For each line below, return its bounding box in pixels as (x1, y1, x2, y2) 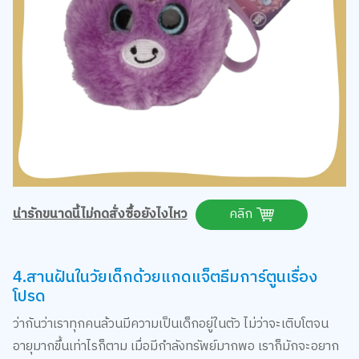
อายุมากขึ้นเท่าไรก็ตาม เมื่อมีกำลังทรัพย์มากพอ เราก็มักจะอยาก (12, 335, 339, 357)
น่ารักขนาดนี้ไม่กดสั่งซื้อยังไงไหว (12, 203, 188, 225)
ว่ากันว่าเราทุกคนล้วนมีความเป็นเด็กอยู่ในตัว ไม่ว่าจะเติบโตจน (12, 313, 329, 335)
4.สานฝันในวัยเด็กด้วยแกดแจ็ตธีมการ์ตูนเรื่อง (12, 264, 317, 291)
